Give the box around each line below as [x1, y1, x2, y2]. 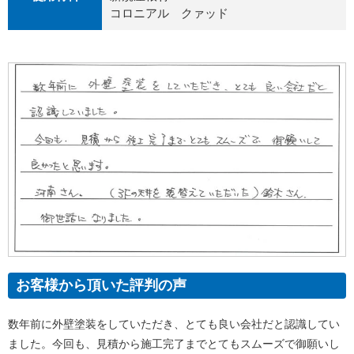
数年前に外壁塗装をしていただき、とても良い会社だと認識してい [8, 317, 340, 330]
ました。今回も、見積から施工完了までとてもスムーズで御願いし [8, 337, 340, 350]
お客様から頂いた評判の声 [16, 277, 186, 293]
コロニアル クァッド [110, 6, 228, 21]
